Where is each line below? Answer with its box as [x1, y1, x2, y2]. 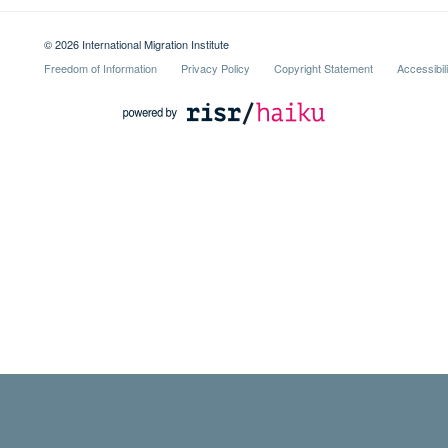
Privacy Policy [180, 59, 250, 76]
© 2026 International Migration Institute [43, 35, 229, 52]
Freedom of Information [43, 59, 157, 76]
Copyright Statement [273, 59, 373, 76]
